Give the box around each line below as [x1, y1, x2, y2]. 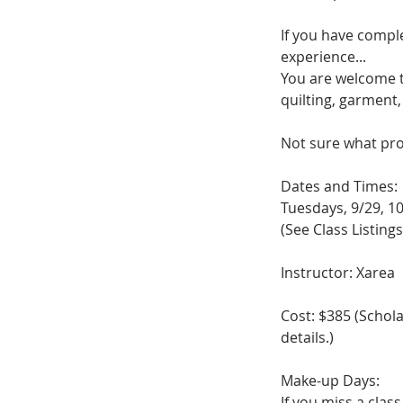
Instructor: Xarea [281, 263, 395, 283]
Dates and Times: [281, 176, 398, 197]
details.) [281, 327, 334, 348]
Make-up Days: [281, 371, 380, 391]
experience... [281, 47, 366, 67]
